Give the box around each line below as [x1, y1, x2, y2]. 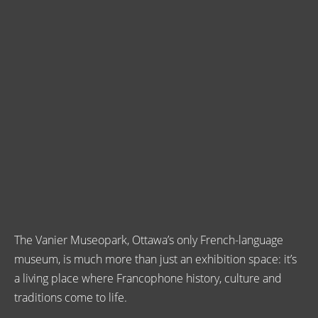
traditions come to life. [14, 288, 127, 305]
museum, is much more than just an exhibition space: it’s [14, 250, 297, 267]
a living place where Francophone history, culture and [14, 269, 282, 286]
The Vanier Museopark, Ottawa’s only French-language [14, 231, 283, 248]
